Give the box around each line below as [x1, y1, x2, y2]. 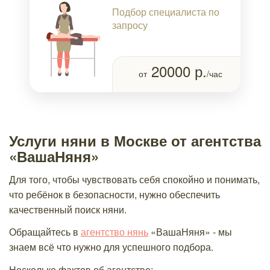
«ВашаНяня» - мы [148, 225, 232, 239]
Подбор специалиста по [112, 4, 219, 19]
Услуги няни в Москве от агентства [9, 130, 261, 151]
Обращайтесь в [9, 225, 81, 239]
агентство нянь [81, 225, 148, 239]
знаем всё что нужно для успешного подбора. [9, 240, 213, 254]
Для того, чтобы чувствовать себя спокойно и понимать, [9, 172, 260, 186]
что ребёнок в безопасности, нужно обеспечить [9, 187, 220, 201]
